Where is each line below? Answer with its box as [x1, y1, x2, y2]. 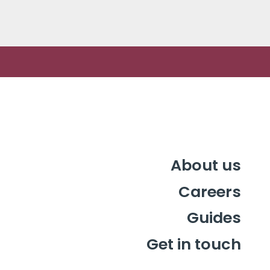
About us [171, 154, 241, 177]
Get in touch [146, 233, 241, 255]
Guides [187, 207, 241, 229]
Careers [178, 180, 241, 202]
